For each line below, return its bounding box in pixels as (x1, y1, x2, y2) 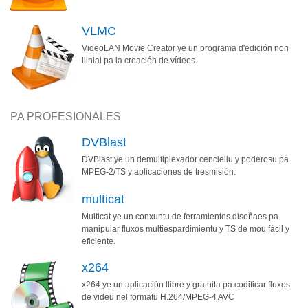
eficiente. (82, 236, 115, 246)
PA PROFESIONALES (10, 110, 121, 122)
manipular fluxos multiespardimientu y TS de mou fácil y (82, 223, 289, 234)
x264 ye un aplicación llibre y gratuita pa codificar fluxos (82, 279, 290, 289)
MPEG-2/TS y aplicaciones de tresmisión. (82, 166, 236, 177)
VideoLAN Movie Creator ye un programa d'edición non (82, 43, 289, 53)
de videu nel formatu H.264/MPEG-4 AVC (82, 291, 234, 302)
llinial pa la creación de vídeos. (82, 55, 197, 65)
